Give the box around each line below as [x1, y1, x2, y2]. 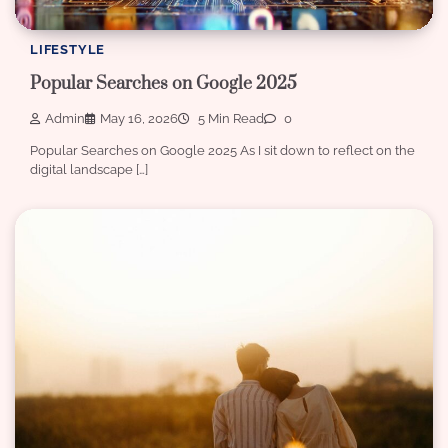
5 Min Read [195, 110, 264, 126]
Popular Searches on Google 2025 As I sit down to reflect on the [30, 142, 415, 158]
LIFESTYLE [30, 41, 106, 57]
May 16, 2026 [100, 110, 178, 126]
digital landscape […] [30, 161, 148, 177]
